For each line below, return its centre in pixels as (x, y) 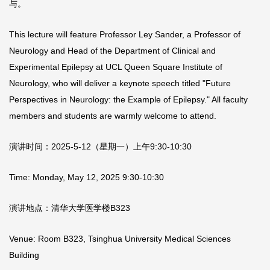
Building (24, 255)
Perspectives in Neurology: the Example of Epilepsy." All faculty (128, 99)
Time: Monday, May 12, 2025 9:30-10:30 (86, 177)
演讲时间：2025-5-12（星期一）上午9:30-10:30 (100, 146)
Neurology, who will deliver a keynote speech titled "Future (120, 83)
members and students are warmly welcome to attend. (113, 116)
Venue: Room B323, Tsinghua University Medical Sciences (120, 239)
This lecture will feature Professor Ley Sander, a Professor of (125, 34)
